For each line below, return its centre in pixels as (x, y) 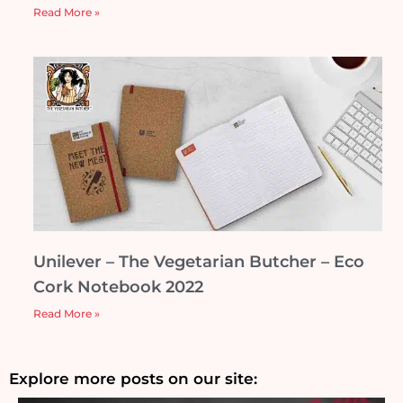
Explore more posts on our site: (133, 378)
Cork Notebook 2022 (118, 287)
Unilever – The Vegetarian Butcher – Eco (199, 261)
